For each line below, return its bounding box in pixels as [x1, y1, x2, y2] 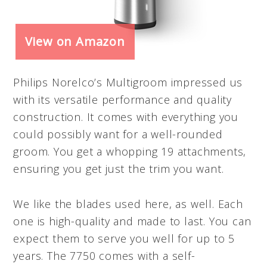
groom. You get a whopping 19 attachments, [13, 144, 247, 159]
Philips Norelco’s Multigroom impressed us [13, 74, 243, 89]
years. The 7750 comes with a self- [13, 248, 195, 263]
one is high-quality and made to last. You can [13, 213, 252, 228]
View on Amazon [24, 33, 125, 49]
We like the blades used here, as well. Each [13, 196, 243, 211]
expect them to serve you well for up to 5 [13, 231, 235, 246]
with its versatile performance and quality [13, 92, 232, 107]
